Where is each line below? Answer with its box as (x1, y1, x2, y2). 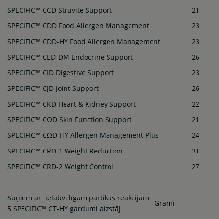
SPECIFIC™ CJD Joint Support (7, 83, 99, 93)
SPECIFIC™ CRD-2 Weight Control (7, 161, 113, 171)
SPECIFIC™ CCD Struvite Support (7, 5, 112, 15)
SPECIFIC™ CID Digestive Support (7, 67, 114, 77)
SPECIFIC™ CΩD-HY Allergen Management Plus (7, 130, 159, 140)
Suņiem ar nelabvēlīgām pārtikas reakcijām (7, 193, 149, 202)
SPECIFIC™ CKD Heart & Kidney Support (7, 99, 136, 109)
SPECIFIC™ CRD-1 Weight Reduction (7, 146, 123, 155)
